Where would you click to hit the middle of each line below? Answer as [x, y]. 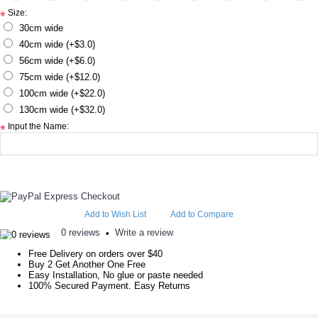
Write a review [144, 232]
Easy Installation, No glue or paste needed [116, 275]
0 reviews [81, 232]
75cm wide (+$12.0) [60, 77]
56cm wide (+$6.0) [57, 61]
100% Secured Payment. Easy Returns [109, 286]
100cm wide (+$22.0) [62, 93]
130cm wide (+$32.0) [62, 110]
